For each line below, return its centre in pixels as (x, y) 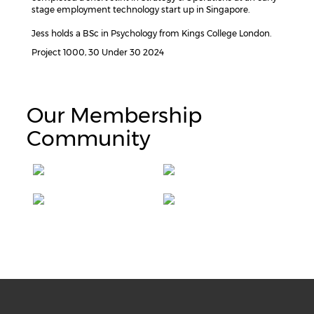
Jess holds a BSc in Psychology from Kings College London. (151, 33)
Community (89, 138)
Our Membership (115, 115)
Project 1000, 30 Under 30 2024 (98, 52)
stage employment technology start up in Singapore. (141, 9)
